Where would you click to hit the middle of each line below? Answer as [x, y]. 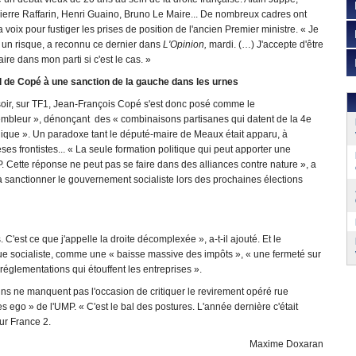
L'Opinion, [186, 44]
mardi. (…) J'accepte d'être [266, 44]
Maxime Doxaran [286, 344]
